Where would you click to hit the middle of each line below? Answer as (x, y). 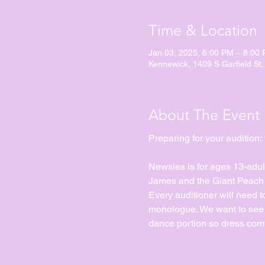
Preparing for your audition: (205, 138)
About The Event (204, 114)
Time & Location (203, 30)
